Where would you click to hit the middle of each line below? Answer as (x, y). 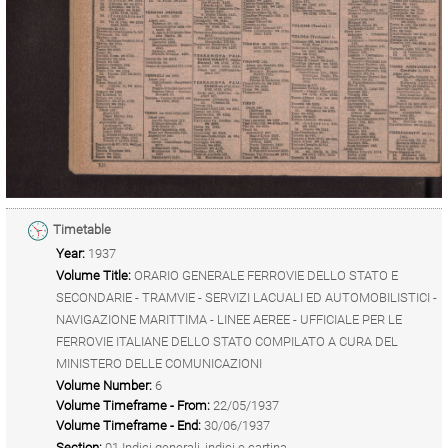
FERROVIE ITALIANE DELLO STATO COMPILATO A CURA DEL (227, 341)
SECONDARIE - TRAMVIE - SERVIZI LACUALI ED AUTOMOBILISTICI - (246, 297)
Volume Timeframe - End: (128, 425)
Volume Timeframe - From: (133, 405)
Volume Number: (104, 385)
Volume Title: (93, 275)
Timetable (82, 230)
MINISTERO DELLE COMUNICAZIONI (159, 363)
